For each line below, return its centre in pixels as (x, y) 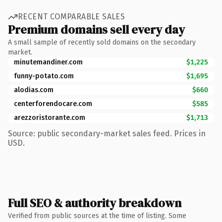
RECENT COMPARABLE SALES (72, 17)
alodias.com (34, 90)
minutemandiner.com (48, 62)
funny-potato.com (44, 76)
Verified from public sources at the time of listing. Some (97, 216)
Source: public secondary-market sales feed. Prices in (107, 133)
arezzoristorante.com (50, 117)
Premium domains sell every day (96, 29)
